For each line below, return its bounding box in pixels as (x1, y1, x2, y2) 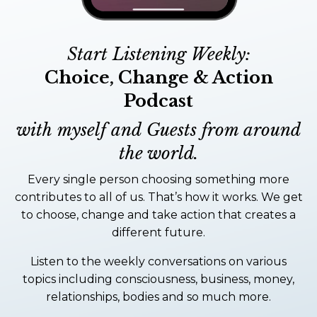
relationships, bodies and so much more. (46, 289, 271, 304)
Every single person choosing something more (28, 172, 289, 186)
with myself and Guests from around (16, 119, 301, 140)
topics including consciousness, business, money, (23, 272, 294, 286)
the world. (119, 142, 198, 163)
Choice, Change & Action (44, 67, 273, 88)
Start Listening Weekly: (67, 43, 250, 64)
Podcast (124, 90, 193, 111)
